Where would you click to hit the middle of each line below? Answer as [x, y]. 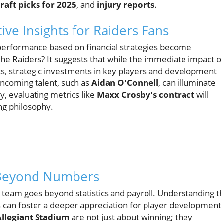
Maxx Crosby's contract [146, 95]
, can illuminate [187, 83]
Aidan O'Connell [125, 83]
